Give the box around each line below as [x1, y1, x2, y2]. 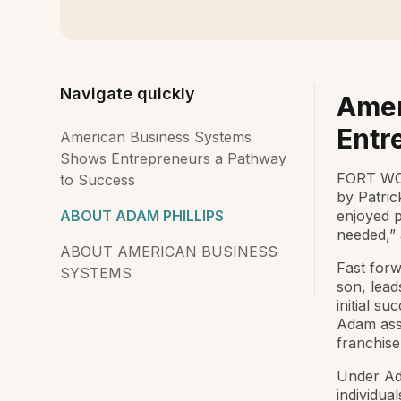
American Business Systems [60, 128, 252, 146]
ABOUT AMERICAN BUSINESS [60, 243, 278, 260]
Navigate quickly [60, 84, 196, 103]
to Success [60, 171, 136, 189]
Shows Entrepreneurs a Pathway [60, 149, 287, 167]
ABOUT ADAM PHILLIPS [60, 207, 225, 225]
